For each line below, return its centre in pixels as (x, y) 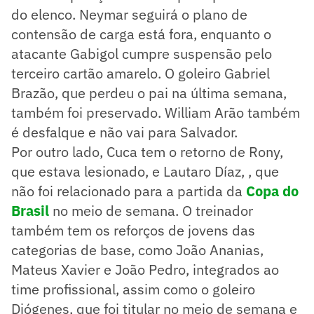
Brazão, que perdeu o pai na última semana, (149, 93)
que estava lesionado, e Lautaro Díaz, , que (145, 171)
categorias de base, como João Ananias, (137, 250)
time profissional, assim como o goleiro (133, 289)
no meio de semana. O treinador (151, 210)
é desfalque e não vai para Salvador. (124, 132)
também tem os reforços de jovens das (133, 230)
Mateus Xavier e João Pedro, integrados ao (145, 269)
